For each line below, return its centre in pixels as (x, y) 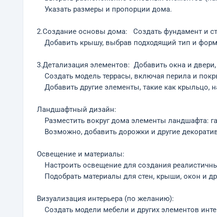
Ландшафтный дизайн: (77, 110)
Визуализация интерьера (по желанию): (105, 199)
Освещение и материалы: (81, 154)
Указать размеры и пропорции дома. (104, 9)
